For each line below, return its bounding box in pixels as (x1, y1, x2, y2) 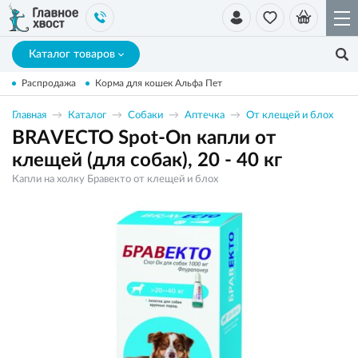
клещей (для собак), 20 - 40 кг (12, 151, 282, 170)
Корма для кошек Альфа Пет (95, 78, 222, 88)
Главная (12, 110, 46, 121)
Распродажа (22, 78, 76, 88)
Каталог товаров (28, 49, 115, 60)
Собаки (128, 110, 163, 121)
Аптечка (185, 110, 225, 121)
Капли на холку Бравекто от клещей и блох (12, 174, 218, 185)
